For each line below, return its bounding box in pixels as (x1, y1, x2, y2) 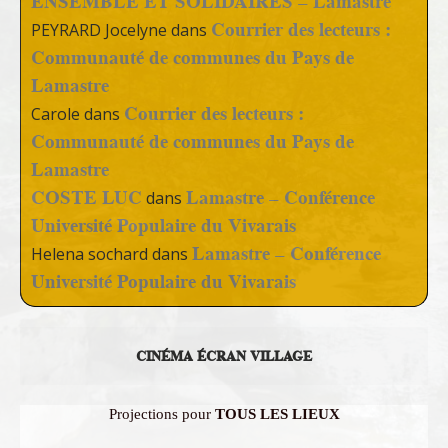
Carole (31, 103, 80, 126)
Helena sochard (31, 243, 148, 266)
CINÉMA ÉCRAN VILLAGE (136, 346, 312, 367)
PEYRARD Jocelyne (31, 19, 167, 42)
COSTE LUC (31, 184, 142, 212)
